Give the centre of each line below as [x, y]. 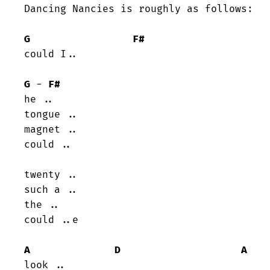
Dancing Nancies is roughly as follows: [139, 9]
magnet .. [51, 130]
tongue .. [51, 115]
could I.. [51, 55]
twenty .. [51, 175]
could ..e [51, 220]
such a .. [51, 190]
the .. [42, 205]
